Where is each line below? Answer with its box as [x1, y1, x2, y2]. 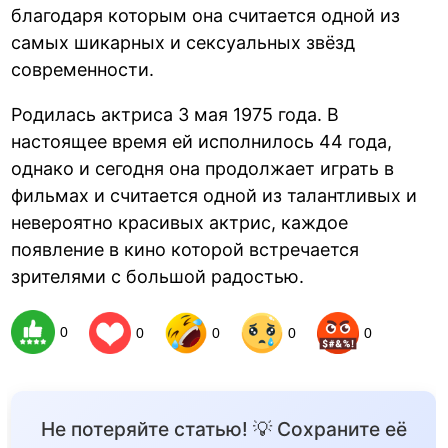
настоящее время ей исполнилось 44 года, [11, 130, 393, 152]
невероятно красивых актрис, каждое [11, 211, 349, 233]
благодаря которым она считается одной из [11, 4, 401, 26]
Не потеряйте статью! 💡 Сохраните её [40, 417, 407, 442]
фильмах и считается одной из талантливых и [11, 184, 418, 206]
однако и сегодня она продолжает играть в [11, 157, 395, 179]
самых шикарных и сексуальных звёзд [11, 31, 356, 53]
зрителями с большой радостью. [11, 265, 305, 287]
